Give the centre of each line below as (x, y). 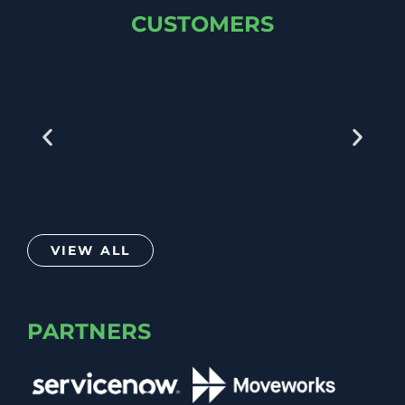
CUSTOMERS (202, 24)
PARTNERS (89, 331)
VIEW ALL (90, 250)
